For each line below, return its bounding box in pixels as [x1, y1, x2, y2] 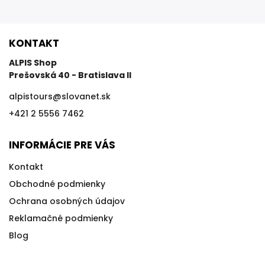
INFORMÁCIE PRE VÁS [9, 138, 115, 152]
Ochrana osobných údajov [9, 195, 125, 207]
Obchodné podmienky [9, 178, 105, 190]
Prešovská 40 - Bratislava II [9, 69, 131, 81]
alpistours [9, 91, 53, 102]
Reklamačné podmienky [9, 212, 113, 224]
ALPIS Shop [9, 57, 57, 69]
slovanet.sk [62, 91, 111, 102]
